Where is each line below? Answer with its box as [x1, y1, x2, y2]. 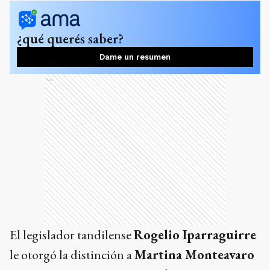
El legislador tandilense [10, 226, 134, 244]
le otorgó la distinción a [10, 246, 134, 264]
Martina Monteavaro [134, 246, 254, 264]
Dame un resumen [99, 52, 171, 62]
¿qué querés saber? [17, 30, 124, 48]
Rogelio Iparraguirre [134, 226, 256, 244]
